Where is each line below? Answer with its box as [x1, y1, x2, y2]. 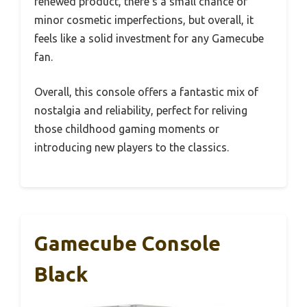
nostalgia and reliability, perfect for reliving [34, 104, 247, 117]
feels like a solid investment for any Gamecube [34, 32, 264, 45]
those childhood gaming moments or [34, 123, 219, 136]
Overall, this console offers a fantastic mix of [34, 86, 258, 99]
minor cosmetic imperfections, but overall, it [34, 14, 254, 27]
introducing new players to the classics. [34, 141, 229, 154]
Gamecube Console [34, 232, 221, 256]
